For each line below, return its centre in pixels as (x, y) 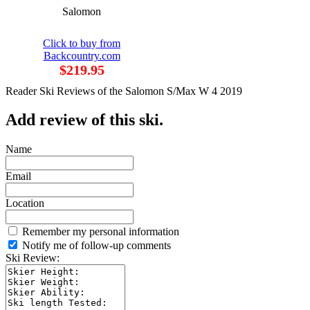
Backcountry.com (82, 55)
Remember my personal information (99, 232)
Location (25, 203)
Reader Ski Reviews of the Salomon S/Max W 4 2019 (124, 91)
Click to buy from (82, 43)
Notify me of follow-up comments (95, 246)
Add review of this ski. (84, 120)
